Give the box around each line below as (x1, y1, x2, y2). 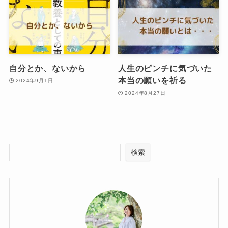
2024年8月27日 (125, 90, 166, 96)
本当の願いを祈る (118, 76, 187, 85)
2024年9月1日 (16, 77, 53, 83)
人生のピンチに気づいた (118, 64, 212, 73)
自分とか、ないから (9, 64, 87, 73)
